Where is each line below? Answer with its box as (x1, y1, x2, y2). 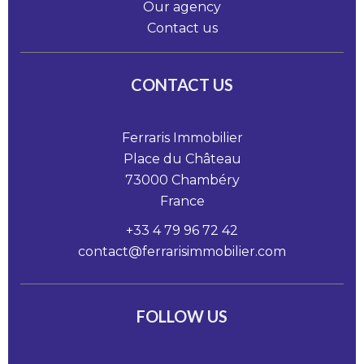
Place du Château (123, 151, 241, 167)
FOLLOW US (136, 306, 227, 326)
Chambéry (167, 172, 240, 188)
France (159, 193, 205, 209)
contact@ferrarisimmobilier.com (78, 244, 286, 259)
